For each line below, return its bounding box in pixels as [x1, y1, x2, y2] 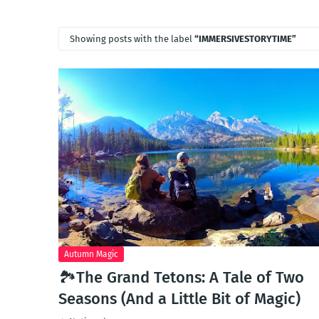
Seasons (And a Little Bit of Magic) [58, 289, 300, 308]
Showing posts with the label [70, 33, 194, 44]
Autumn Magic [64, 249, 118, 259]
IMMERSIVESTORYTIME [199, 33, 292, 44]
